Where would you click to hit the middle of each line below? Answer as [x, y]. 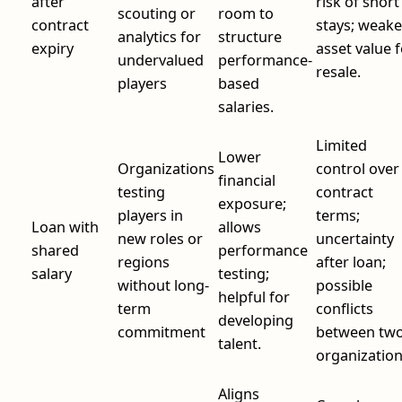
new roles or [160, 238]
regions [144, 262]
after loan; [351, 262]
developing [256, 320]
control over [358, 168]
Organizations [166, 168]
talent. [240, 343]
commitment [162, 332]
